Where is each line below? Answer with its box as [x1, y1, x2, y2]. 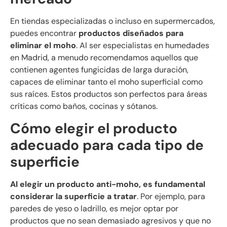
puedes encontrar [10, 28, 79, 39]
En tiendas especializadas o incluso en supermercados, [10, 16, 215, 27]
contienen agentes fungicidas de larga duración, [10, 64, 188, 75]
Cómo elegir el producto [10, 119, 177, 138]
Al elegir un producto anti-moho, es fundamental [10, 178, 205, 190]
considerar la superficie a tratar [10, 191, 137, 202]
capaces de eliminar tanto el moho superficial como [10, 77, 203, 88]
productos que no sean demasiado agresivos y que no [10, 215, 211, 226]
